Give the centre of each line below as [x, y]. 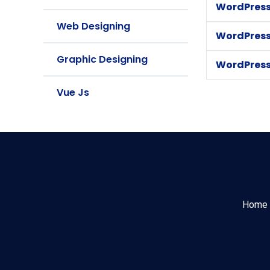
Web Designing [93, 26]
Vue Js [73, 93]
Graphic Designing [102, 59]
